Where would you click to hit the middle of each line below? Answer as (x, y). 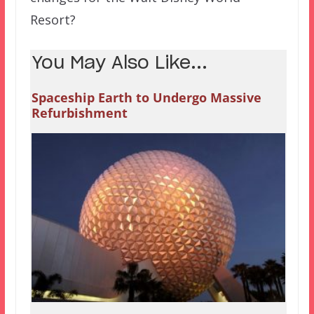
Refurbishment (79, 113)
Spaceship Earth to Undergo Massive (146, 98)
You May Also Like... (119, 64)
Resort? (53, 20)
